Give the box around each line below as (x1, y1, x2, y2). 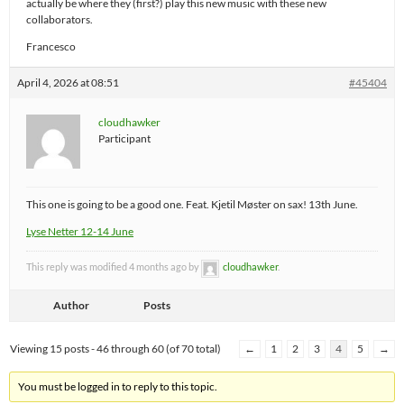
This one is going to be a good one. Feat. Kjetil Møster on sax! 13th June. (26, 197, 358, 212)
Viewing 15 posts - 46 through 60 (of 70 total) (10, 341, 221, 355)
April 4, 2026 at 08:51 (17, 76, 119, 90)
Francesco (26, 40, 76, 54)
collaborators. (26, 13, 93, 27)
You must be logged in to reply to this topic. (18, 379, 218, 393)
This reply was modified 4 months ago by (26, 261, 201, 273)
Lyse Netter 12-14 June (26, 225, 133, 239)
